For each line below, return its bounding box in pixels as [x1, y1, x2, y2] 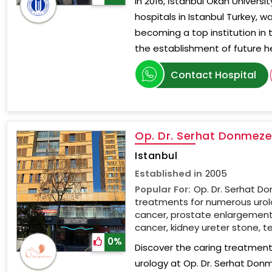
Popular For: [135, 183, 191, 195]
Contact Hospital [171, 68, 257, 82]
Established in [135, 167, 203, 180]
